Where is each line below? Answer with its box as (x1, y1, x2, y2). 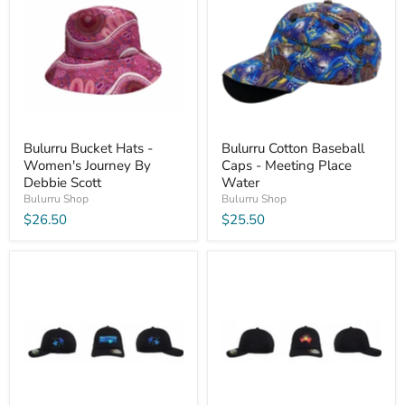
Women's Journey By (24, 156, 151, 175)
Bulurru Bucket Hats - (24, 139, 153, 158)
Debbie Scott (24, 174, 101, 193)
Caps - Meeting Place (221, 156, 352, 175)
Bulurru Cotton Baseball (221, 139, 364, 158)
